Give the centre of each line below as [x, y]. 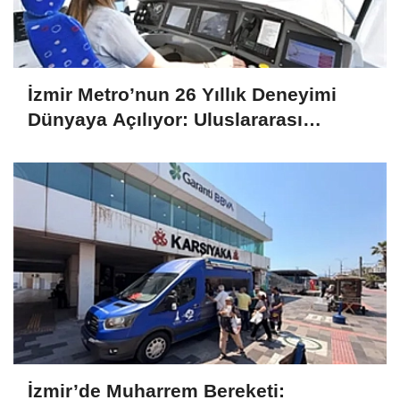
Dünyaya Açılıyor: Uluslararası [165, 119]
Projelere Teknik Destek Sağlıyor [175, 144]
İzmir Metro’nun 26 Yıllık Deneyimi [182, 94]
